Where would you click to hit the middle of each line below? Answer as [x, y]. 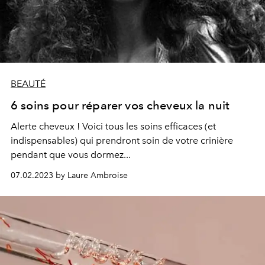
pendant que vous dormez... [71, 155]
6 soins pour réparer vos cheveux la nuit [120, 105]
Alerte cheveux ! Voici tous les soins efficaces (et [113, 126]
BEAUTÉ [28, 84]
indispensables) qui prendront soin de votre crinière [122, 140]
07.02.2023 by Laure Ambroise [69, 175]
